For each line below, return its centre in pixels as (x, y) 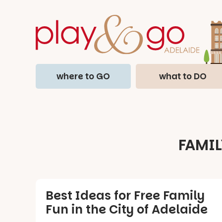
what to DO (183, 76)
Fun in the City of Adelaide (127, 209)
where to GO (83, 76)
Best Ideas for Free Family (125, 195)
